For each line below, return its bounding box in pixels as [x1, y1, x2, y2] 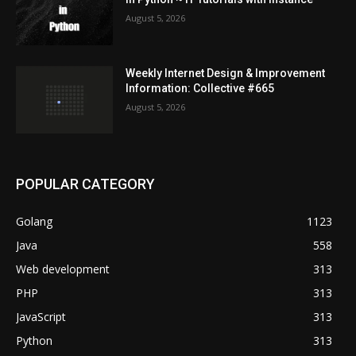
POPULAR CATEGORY [16, 176, 155, 193]
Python [16, 333, 52, 349]
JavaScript [16, 309, 66, 325]
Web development [16, 261, 110, 277]
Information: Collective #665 [126, 81, 275, 95]
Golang [16, 214, 52, 230]
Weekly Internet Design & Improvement [126, 66, 326, 79]
